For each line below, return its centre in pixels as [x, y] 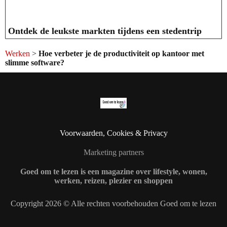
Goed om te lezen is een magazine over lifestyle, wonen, [113, 171]
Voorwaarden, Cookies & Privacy [113, 133]
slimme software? [35, 62]
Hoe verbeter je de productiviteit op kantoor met [121, 53]
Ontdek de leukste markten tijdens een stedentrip [105, 31]
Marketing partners [113, 152]
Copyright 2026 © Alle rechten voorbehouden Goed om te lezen [113, 203]
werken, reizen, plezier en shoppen [113, 180]
